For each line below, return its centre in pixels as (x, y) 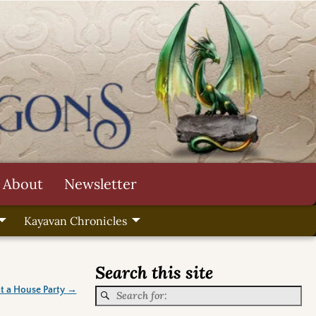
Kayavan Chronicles (75, 221)
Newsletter (101, 183)
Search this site (154, 273)
